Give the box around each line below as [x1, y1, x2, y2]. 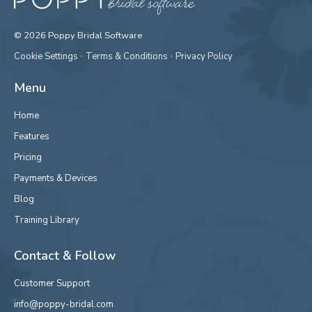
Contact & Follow [14, 247, 116, 265]
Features [14, 130, 49, 143]
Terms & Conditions [86, 50, 168, 63]
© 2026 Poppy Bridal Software [14, 29, 142, 42]
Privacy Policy [175, 50, 233, 63]
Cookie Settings [14, 50, 78, 63]
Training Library [14, 214, 79, 227]
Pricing [14, 151, 42, 164]
